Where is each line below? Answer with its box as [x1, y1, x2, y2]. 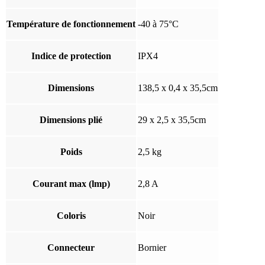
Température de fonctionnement [7, 18, 135, 29]
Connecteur [47, 242, 95, 253]
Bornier [138, 242, 166, 253]
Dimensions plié [40, 114, 102, 125]
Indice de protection [31, 50, 111, 61]
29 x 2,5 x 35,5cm [138, 114, 206, 125]
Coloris [56, 210, 86, 221]
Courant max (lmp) [32, 178, 110, 189]
